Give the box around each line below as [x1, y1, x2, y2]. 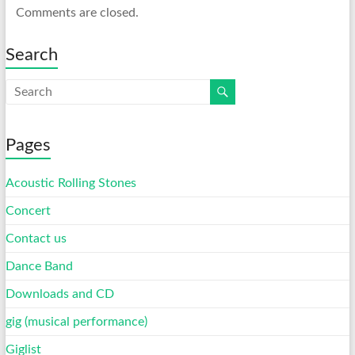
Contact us [5, 232, 67, 246]
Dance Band [5, 260, 73, 273]
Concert [5, 204, 51, 218]
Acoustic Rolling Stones [5, 177, 136, 190]
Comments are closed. [15, 6, 139, 20]
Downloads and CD [5, 288, 114, 301]
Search [5, 46, 58, 64]
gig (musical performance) [5, 315, 147, 329]
